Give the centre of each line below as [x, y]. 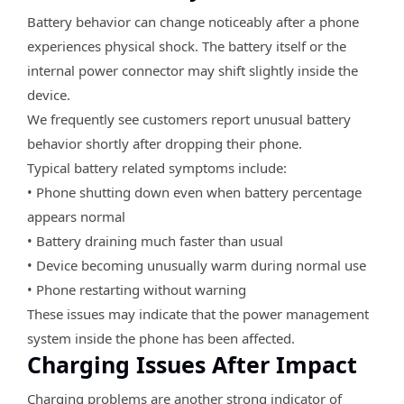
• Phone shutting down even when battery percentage [194, 192]
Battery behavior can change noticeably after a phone [193, 21]
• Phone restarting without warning [137, 289]
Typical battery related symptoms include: [157, 167]
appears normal [76, 216]
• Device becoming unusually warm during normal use [197, 265]
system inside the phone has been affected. [161, 338]
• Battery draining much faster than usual [155, 240]
